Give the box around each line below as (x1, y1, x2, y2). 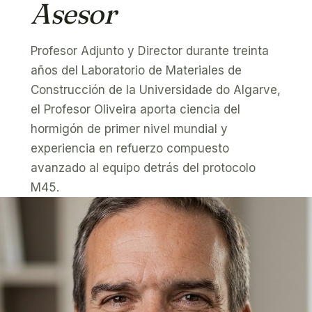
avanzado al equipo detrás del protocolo (31, 161, 256, 175)
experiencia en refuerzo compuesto (31, 141, 229, 155)
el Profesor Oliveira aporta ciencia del (31, 102, 240, 116)
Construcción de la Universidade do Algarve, (31, 83, 281, 97)
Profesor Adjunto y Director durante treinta (31, 44, 269, 58)
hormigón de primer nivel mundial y (31, 122, 228, 136)
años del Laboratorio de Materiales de (31, 63, 242, 77)
